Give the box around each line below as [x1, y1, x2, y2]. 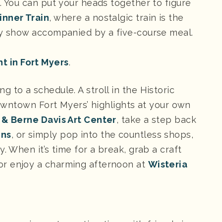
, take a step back [116, 114, 197, 125]
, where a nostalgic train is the [49, 12, 184, 23]
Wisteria [148, 159, 188, 169]
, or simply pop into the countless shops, [11, 129, 194, 140]
